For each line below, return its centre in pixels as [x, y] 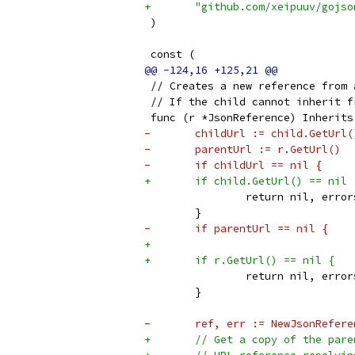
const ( [170, 54]
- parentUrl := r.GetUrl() [268, 149]
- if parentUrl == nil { [261, 229]
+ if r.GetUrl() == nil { [265, 260]
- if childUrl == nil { [258, 165]
